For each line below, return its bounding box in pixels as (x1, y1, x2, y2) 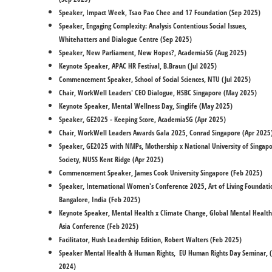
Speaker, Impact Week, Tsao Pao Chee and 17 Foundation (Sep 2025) (59, 7, 260, 18)
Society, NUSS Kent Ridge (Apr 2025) (59, 154, 165, 165)
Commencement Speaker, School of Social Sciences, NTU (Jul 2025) (59, 74, 253, 84)
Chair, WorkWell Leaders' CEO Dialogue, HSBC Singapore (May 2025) (59, 87, 259, 98)
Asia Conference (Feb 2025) (59, 221, 138, 231)
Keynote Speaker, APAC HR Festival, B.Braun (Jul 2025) (59, 61, 219, 71)
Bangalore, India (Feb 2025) (59, 194, 140, 205)
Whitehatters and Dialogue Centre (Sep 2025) (59, 34, 194, 44)
